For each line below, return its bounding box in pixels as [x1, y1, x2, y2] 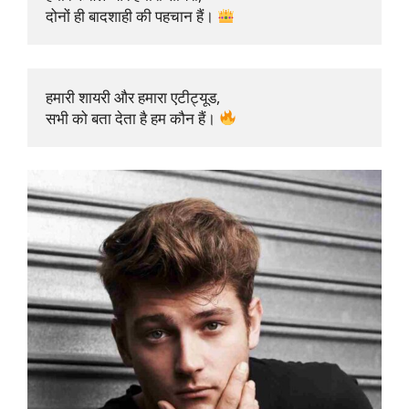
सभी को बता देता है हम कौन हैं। [46, 107, 219, 129]
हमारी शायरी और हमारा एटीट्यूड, [46, 86, 224, 108]
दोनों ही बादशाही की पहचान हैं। [46, 5, 217, 27]
